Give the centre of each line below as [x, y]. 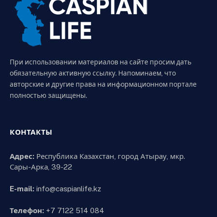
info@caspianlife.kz [68, 189]
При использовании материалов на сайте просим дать [101, 62]
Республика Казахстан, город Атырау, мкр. [110, 156]
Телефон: [27, 211]
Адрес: [22, 156]
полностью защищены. [48, 95]
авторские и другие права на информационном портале [103, 84]
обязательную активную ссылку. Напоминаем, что [93, 73]
